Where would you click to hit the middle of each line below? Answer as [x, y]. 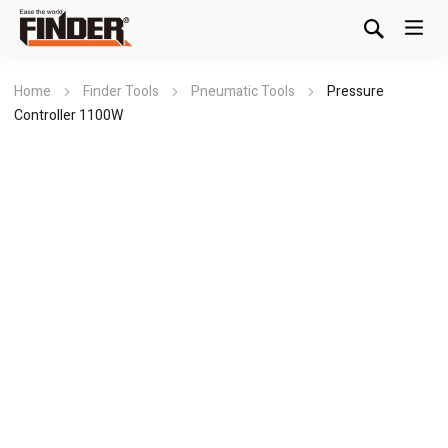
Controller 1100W [68, 115]
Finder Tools [121, 91]
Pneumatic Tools [243, 91]
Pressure [355, 91]
